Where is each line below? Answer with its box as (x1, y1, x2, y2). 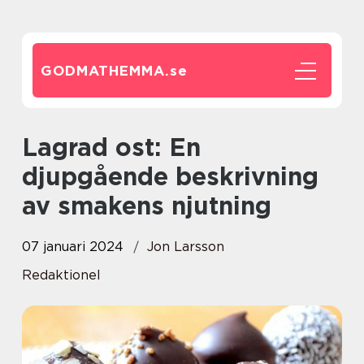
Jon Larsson (147, 239, 224, 254)
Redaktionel (22, 267, 101, 283)
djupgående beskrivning (22, 162, 318, 191)
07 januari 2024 (22, 239, 123, 254)
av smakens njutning (22, 191, 271, 220)
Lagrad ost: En (22, 132, 37, 162)
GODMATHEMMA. (41, 63, 170, 79)
